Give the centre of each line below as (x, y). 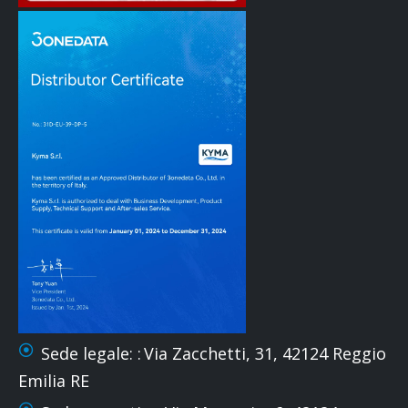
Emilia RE (54, 380)
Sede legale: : (91, 353)
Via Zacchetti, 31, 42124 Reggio (265, 353)
